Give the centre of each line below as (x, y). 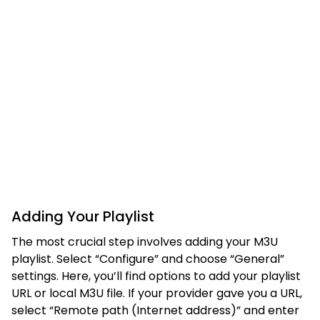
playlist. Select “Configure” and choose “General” (148, 259)
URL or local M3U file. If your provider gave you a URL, (157, 293)
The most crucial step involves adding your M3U (145, 241)
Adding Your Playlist (83, 216)
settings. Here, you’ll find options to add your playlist (156, 276)
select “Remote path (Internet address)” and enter (155, 310)
